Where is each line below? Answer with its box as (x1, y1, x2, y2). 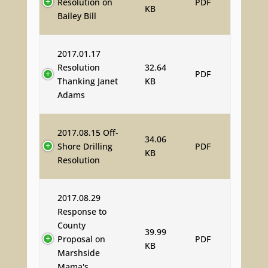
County (57, 219, 86, 231)
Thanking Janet (57, 75, 118, 87)
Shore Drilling (57, 140, 112, 152)
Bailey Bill (57, 10, 96, 22)
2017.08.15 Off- (57, 126, 118, 138)
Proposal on (57, 233, 105, 245)
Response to (57, 205, 106, 217)
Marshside (57, 246, 100, 258)
